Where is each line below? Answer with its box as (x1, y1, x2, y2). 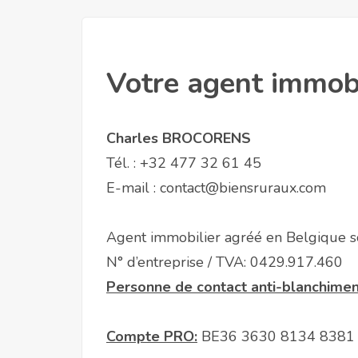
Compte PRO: (106, 327, 197, 346)
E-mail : (106, 178, 160, 197)
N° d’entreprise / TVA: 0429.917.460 (106, 253, 343, 272)
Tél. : (106, 153, 140, 173)
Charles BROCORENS (106, 129, 251, 148)
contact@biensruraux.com (160, 178, 326, 197)
